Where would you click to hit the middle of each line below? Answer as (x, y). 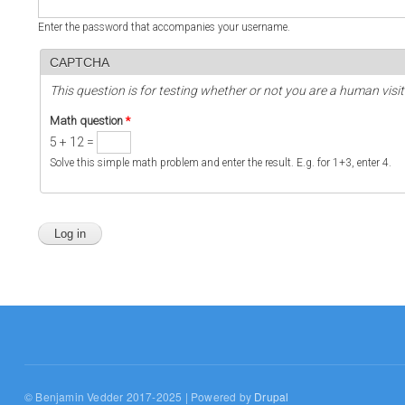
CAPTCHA (80, 62)
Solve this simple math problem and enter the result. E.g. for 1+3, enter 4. (221, 162)
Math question (88, 120)
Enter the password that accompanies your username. (164, 27)
